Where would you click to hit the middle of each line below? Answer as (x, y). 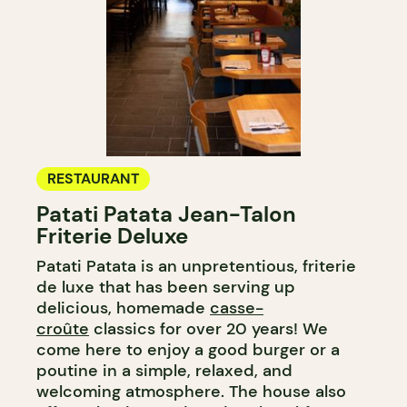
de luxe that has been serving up (166, 287)
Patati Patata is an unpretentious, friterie (196, 266)
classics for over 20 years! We (208, 328)
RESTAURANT (93, 178)
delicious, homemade (123, 308)
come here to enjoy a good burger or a (188, 349)
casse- (237, 308)
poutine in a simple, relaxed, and (164, 370)
